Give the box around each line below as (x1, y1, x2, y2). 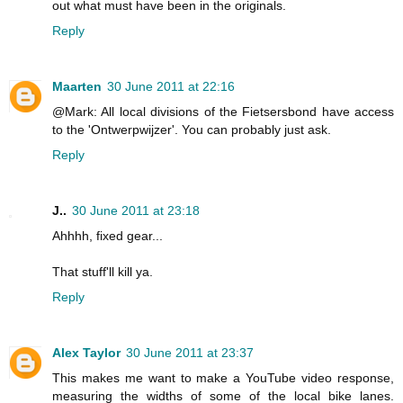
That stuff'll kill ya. (52, 264, 153, 279)
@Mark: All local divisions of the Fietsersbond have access (52, 103, 394, 119)
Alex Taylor (52, 345, 121, 360)
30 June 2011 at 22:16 (107, 78, 235, 94)
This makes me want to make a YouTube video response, (52, 370, 394, 385)
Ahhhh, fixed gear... (52, 228, 163, 243)
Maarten (52, 78, 102, 94)
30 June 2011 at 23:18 (72, 202, 200, 218)
